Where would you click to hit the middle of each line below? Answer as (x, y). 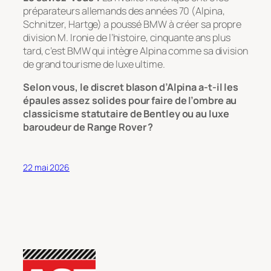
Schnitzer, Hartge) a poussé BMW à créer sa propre (132, 24)
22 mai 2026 (46, 168)
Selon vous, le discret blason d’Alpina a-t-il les (131, 87)
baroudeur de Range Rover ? (88, 127)
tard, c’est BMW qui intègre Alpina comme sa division (135, 51)
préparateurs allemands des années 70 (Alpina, (124, 11)
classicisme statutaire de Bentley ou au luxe (126, 113)
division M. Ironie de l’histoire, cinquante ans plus (127, 37)
